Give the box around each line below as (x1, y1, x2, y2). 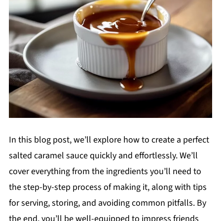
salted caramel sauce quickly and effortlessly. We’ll (8, 149, 198, 162)
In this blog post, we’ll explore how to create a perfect (8, 134, 209, 147)
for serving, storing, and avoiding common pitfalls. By (8, 197, 206, 210)
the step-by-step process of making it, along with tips (8, 181, 207, 194)
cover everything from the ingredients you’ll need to (8, 165, 201, 178)
